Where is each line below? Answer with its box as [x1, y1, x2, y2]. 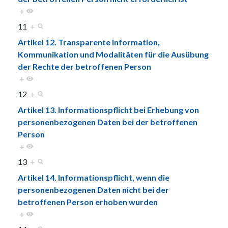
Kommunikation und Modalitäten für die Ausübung [18, 49, 209, 59]
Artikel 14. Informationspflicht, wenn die [18, 172, 169, 182]
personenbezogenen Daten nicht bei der [18, 184, 169, 194]
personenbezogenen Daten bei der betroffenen [18, 117, 197, 127]
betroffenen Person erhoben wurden [18, 196, 158, 207]
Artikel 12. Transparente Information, [18, 37, 160, 47]
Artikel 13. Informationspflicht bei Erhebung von [18, 104, 199, 115]
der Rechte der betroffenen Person [18, 61, 151, 71]
